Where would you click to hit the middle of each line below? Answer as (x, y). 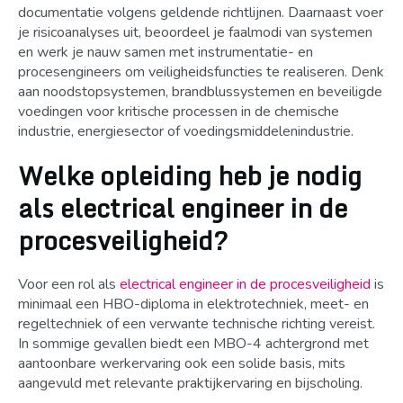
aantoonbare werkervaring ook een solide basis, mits (182, 363)
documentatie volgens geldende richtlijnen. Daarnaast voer (201, 13)
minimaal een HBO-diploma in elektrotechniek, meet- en (193, 304)
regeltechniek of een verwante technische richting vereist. (197, 324)
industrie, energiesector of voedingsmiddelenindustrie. (186, 131)
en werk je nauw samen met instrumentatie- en (166, 52)
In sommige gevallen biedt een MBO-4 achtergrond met (193, 344)
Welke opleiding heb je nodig (190, 175)
